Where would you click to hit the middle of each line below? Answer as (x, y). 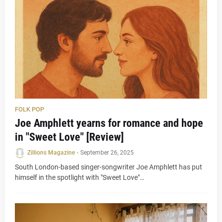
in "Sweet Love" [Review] (69, 137)
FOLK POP (29, 109)
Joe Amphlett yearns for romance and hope (109, 123)
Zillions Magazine (51, 153)
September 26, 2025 (107, 153)
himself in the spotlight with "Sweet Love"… (80, 177)
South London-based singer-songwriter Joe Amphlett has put (109, 167)
